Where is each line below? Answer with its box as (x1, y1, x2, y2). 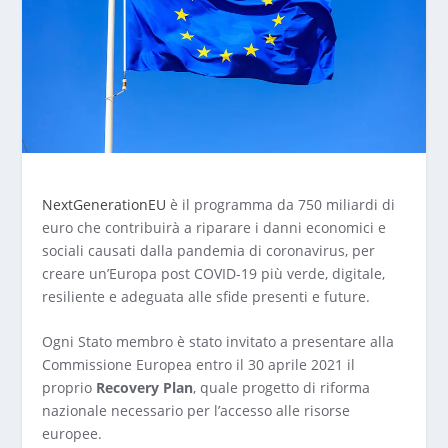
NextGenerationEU (42, 194, 167, 214)
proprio (42, 378, 97, 397)
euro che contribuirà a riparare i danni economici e (42, 217, 387, 237)
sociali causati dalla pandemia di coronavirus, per (42, 240, 376, 260)
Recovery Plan (96, 378, 194, 397)
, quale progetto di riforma (193, 378, 371, 397)
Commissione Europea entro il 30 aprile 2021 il (42, 355, 356, 374)
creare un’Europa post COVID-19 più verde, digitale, (42, 263, 386, 283)
